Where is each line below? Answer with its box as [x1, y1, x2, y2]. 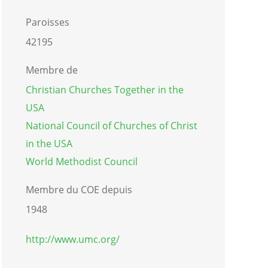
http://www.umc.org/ [25, 232, 120, 246]
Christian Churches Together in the [25, 83, 184, 96]
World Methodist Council [25, 154, 138, 168]
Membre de [25, 63, 78, 77]
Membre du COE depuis [25, 182, 132, 196]
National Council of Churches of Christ [25, 118, 197, 132]
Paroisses [25, 15, 69, 29]
